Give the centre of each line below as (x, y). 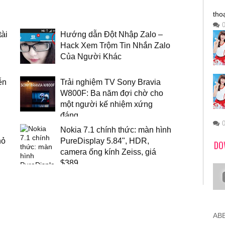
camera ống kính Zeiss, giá (108, 151)
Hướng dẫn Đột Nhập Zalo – (111, 34)
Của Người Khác (91, 56)
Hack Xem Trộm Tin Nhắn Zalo (115, 45)
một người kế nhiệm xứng (106, 104)
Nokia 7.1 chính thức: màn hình (116, 129)
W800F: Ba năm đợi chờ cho (111, 93)
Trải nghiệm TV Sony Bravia (110, 82)
